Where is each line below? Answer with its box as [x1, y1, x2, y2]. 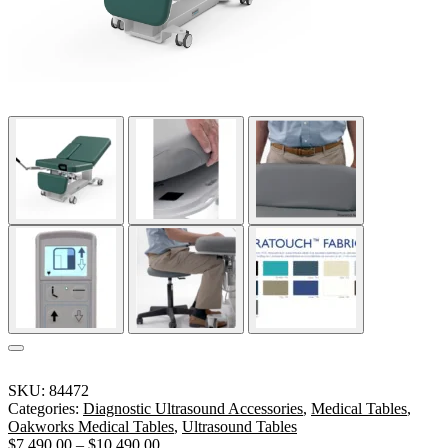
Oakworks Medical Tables [8, 417, 174, 435]
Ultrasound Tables [182, 417, 297, 435]
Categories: [8, 399, 83, 417]
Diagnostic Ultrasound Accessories [83, 399, 303, 417]
